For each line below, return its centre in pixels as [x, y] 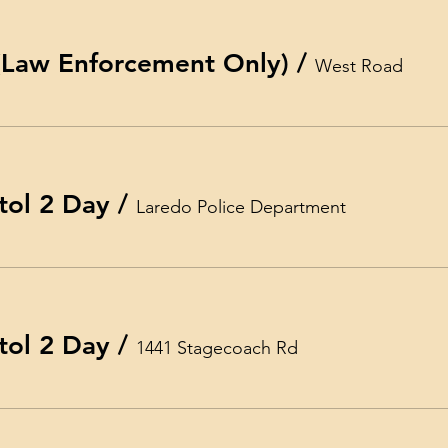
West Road [359, 66]
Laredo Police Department [241, 207]
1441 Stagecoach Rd [217, 348]
